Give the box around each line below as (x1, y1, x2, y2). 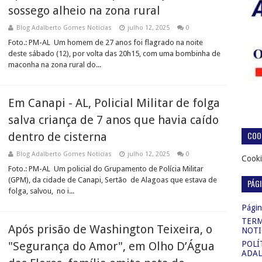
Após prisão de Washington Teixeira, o (8, 222, 212, 236)
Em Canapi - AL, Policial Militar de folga (8, 96, 220, 110)
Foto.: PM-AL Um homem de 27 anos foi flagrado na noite (8, 38, 203, 47)
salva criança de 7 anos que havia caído (8, 113, 219, 127)
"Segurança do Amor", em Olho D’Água (8, 239, 215, 253)
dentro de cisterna (8, 130, 107, 144)
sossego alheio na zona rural (8, 4, 160, 18)
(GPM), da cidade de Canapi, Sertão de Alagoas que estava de (8, 175, 217, 184)
